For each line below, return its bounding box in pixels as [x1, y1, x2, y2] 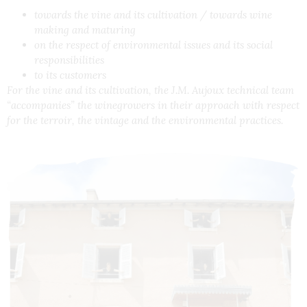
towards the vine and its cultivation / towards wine [34, 8, 272, 22]
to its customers [34, 69, 106, 82]
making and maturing [34, 23, 136, 37]
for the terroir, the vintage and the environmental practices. [7, 114, 283, 127]
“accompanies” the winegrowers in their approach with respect [7, 99, 299, 112]
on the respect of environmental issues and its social [34, 38, 273, 52]
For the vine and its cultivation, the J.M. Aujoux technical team [7, 84, 294, 97]
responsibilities [34, 53, 104, 67]
